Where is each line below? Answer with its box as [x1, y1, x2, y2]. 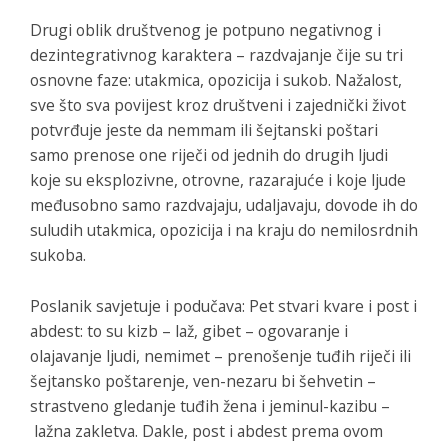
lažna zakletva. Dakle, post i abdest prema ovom [30, 419, 383, 442]
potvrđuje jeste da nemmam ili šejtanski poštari [30, 118, 378, 141]
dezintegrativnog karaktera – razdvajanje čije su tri [30, 43, 403, 66]
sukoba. [30, 243, 86, 266]
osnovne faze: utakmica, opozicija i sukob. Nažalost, [30, 68, 402, 91]
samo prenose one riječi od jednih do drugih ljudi [30, 143, 388, 166]
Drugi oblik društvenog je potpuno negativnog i [30, 18, 381, 41]
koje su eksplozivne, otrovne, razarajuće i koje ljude [30, 168, 406, 191]
